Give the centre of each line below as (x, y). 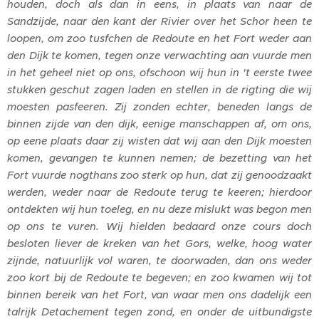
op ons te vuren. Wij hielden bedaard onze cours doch (159, 226)
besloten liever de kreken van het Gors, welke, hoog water (159, 243)
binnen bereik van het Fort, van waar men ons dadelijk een (159, 294)
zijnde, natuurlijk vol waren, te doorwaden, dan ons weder (159, 260)
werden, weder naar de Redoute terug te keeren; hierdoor (159, 192)
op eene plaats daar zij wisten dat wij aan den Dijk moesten (159, 141)
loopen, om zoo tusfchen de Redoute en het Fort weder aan (159, 38)
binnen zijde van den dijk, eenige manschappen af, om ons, (159, 124)
